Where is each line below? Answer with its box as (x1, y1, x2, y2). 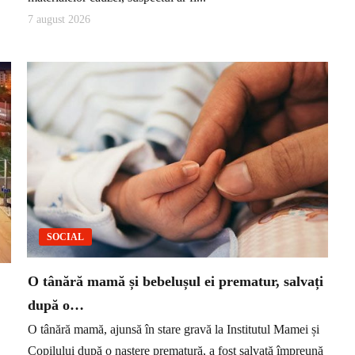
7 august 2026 (28, 13, 90, 26)
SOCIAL (47, 231, 84, 243)
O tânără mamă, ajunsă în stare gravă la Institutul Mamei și (28, 323, 319, 337)
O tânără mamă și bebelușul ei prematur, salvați (28, 273, 323, 290)
